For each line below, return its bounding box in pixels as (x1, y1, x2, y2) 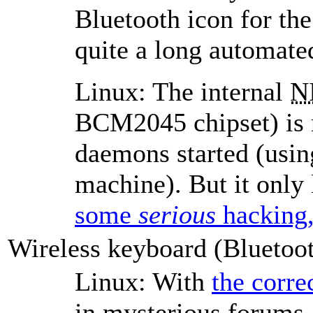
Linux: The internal (75, 76, 290, 106)
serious (138, 199, 216, 229)
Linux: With (75, 266, 212, 296)
